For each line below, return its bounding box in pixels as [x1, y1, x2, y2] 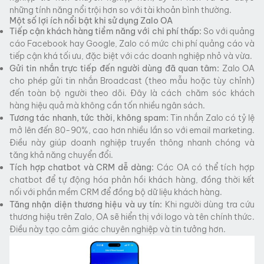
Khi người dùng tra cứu [162, 199, 255, 210]
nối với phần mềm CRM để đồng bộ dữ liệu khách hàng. [9, 187, 222, 197]
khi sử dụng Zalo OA [94, 15, 173, 26]
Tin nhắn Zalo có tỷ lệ [170, 113, 255, 123]
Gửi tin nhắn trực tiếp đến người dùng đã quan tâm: [9, 63, 220, 74]
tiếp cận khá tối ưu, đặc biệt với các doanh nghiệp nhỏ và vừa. [9, 51, 252, 61]
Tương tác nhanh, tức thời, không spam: [9, 113, 170, 123]
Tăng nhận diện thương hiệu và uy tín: [9, 199, 163, 210]
